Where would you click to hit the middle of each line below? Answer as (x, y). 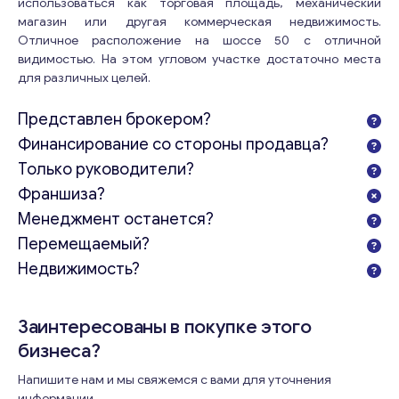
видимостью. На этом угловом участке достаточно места (199, 59)
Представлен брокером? (114, 119)
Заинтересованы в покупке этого (165, 327)
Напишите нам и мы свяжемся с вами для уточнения (175, 380)
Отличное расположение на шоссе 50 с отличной (199, 41)
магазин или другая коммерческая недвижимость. (199, 22)
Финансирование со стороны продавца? (173, 144)
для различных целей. (84, 78)
